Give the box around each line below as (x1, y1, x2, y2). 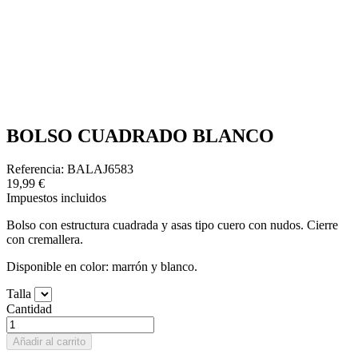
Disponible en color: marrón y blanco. (6, 260, 197, 274)
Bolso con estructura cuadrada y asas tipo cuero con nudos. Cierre (6, 218, 338, 233)
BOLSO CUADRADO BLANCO (6, 125, 274, 146)
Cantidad (6, 302, 52, 316)
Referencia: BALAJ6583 (6, 162, 133, 177)
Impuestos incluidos (6, 191, 106, 205)
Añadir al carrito (13, 336, 86, 348)
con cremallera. (6, 233, 83, 247)
